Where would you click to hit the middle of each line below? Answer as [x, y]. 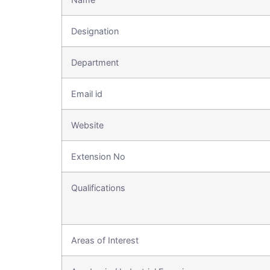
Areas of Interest [105, 240]
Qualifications [98, 188]
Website [87, 125]
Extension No [98, 156]
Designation [95, 31]
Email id [87, 94]
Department [95, 62]
